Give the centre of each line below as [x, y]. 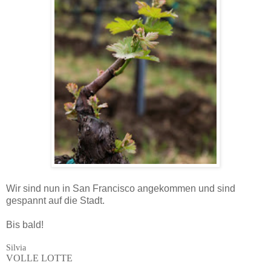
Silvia [16, 247]
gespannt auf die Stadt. [55, 200]
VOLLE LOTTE [39, 258]
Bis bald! [25, 224]
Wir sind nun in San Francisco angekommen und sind [121, 188]
